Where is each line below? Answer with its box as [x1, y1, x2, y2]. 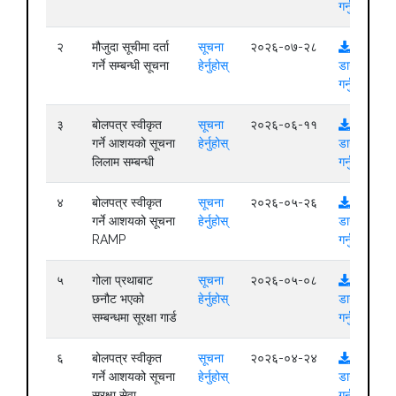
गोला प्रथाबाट [92, 273, 153, 288]
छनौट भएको [92, 292, 144, 307]
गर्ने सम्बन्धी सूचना [92, 58, 169, 73]
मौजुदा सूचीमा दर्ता [92, 40, 169, 55]
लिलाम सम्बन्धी [92, 155, 154, 170]
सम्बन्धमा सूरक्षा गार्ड [92, 310, 177, 325]
